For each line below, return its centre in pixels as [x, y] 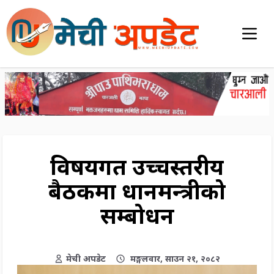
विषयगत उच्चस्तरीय [137, 167]
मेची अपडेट [86, 259]
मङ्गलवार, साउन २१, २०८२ [175, 259]
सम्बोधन [137, 216]
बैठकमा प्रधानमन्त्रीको [137, 191]
